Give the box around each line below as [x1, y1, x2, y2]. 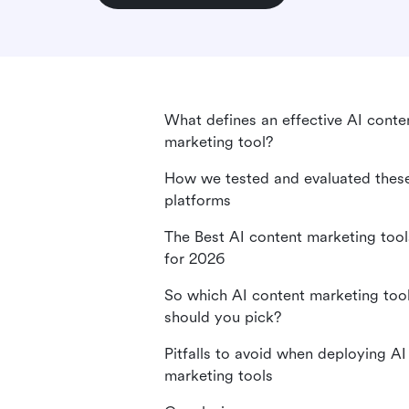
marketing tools [164, 367, 273, 384]
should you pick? [164, 309, 281, 326]
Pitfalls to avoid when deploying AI [164, 345, 406, 362]
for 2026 [164, 250, 225, 267]
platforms [164, 192, 231, 209]
